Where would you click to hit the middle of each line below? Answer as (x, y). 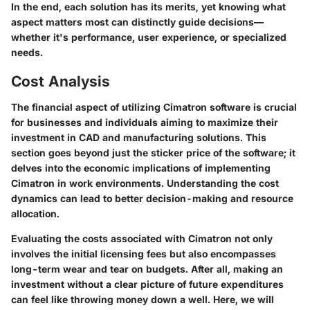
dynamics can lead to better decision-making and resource (152, 199)
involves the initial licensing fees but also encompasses (144, 254)
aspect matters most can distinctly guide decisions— (137, 21)
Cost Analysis (61, 81)
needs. (27, 52)
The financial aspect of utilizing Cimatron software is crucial (154, 107)
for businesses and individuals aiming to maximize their (145, 122)
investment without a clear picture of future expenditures (147, 284)
